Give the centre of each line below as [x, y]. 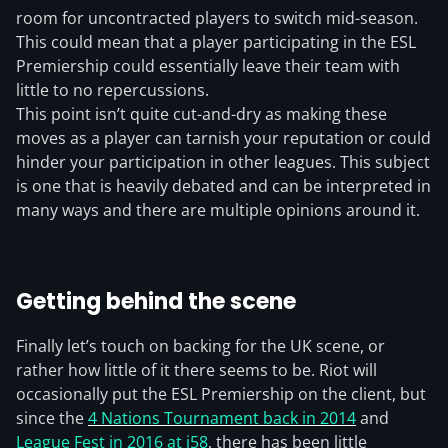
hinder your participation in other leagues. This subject [223, 162]
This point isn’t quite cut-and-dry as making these [201, 114]
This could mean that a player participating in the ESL [216, 42]
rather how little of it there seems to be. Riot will [196, 370]
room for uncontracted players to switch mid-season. [217, 18]
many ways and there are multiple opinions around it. [218, 210]
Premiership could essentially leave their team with [208, 66]
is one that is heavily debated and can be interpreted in [223, 186]
